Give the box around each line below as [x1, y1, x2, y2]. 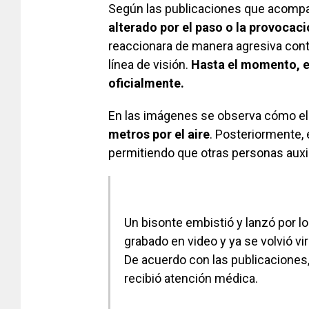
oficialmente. [108, 75, 184, 90]
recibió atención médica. [124, 270, 258, 286]
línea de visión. [108, 57, 191, 72]
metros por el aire [108, 126, 210, 141]
